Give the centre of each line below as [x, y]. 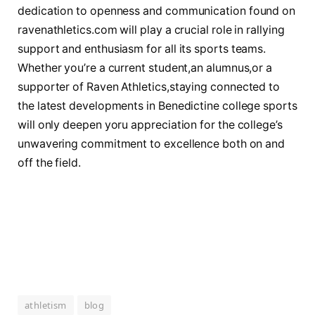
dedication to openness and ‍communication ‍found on [157, 11]
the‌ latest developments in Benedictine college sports [157, 105]
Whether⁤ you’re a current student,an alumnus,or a [145, 67]
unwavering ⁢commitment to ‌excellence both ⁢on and [152, 143]
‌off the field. [49, 162]
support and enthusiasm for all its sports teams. [142, 49]
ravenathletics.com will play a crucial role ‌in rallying [151, 30]
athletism [46, 305]
